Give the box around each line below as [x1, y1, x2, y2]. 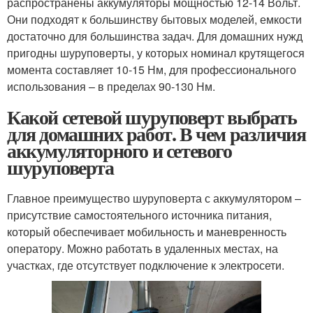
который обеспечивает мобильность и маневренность [7, 223, 286, 240]
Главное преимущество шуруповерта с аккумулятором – [7, 189, 301, 206]
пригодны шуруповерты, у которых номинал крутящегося [7, 44, 305, 61]
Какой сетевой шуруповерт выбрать [7, 102, 297, 131]
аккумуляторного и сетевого [7, 136, 232, 165]
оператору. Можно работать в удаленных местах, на [7, 240, 278, 256]
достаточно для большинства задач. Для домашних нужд [7, 27, 303, 44]
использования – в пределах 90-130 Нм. [7, 78, 215, 94]
